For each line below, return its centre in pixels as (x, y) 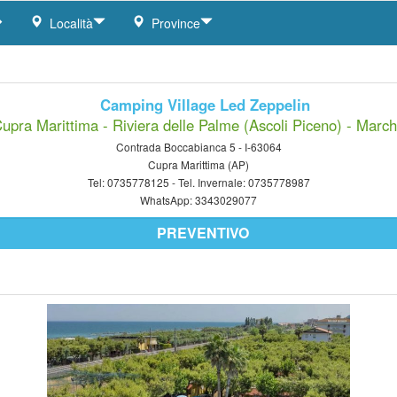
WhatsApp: (167, 200)
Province (172, 23)
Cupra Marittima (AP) (198, 164)
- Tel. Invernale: (210, 182)
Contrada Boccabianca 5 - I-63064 (198, 147)
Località (68, 23)
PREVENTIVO (203, 233)
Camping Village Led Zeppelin (207, 105)
